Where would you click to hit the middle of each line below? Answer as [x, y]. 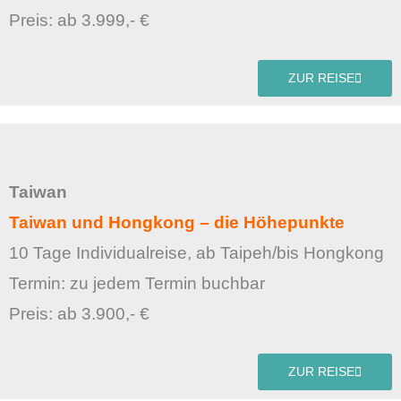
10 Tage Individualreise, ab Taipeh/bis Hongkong [196, 253]
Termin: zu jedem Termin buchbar [139, 284]
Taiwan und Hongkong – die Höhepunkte [177, 223]
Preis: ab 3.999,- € [79, 21]
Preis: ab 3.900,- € [79, 314]
